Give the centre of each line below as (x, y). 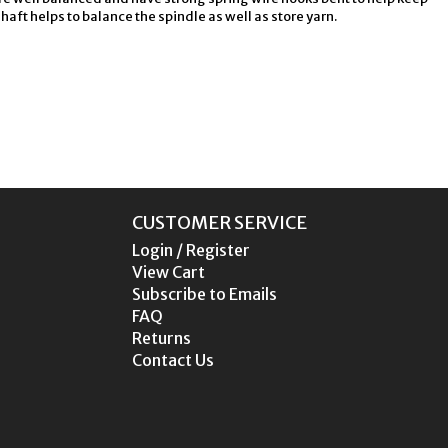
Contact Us (173, 360)
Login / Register (191, 250)
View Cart (169, 272)
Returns (162, 338)
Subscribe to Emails (205, 294)
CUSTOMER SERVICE (220, 222)
